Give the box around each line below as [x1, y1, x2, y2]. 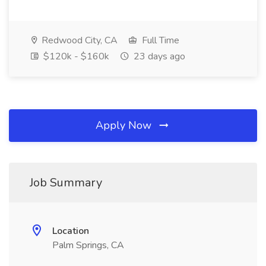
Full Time [140, 34, 179, 47]
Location [52, 224, 89, 237]
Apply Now [96, 118, 154, 132]
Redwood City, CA [39, 34, 118, 47]
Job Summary [30, 175, 102, 191]
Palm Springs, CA [52, 239, 124, 252]
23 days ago [131, 50, 185, 63]
